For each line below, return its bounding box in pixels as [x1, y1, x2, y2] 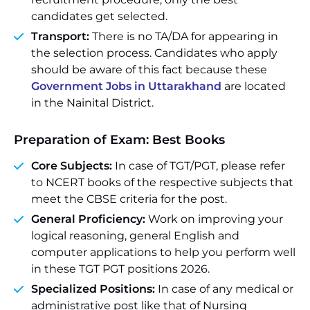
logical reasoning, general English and [31, 229, 239, 242]
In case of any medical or [155, 282, 293, 295]
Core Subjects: [31, 159, 112, 172]
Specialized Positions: [31, 282, 155, 295]
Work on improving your [148, 212, 283, 226]
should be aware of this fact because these [31, 63, 267, 76]
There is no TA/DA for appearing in [89, 30, 278, 43]
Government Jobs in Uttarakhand [31, 80, 221, 93]
